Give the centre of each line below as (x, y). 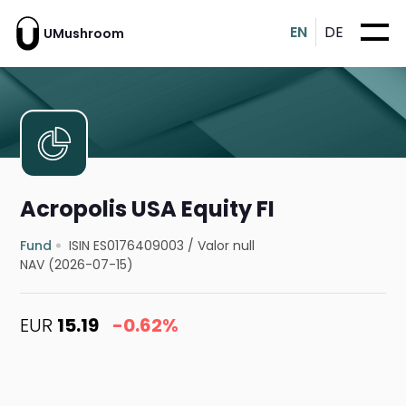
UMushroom (84, 33)
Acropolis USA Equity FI (148, 209)
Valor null (227, 246)
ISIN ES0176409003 (127, 246)
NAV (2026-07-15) (77, 265)
